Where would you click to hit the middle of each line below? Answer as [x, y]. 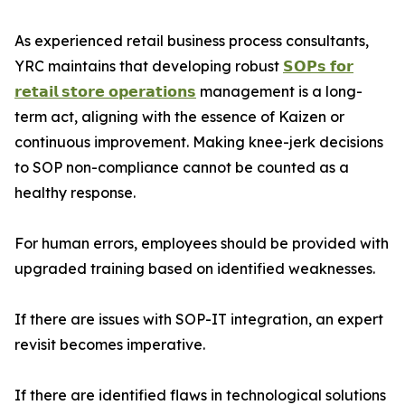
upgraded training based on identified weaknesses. [195, 269]
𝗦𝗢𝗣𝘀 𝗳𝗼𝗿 [318, 66]
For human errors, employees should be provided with [202, 244]
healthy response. [75, 193]
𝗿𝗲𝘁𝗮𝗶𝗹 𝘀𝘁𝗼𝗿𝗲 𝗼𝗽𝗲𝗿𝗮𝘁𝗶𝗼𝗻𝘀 [105, 92]
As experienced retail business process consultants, [192, 41]
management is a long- [279, 92]
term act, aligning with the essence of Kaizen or [179, 117]
